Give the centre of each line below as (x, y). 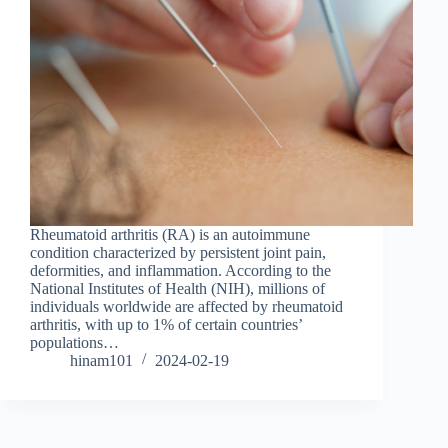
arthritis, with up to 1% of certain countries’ (166, 324)
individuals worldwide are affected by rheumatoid (186, 306)
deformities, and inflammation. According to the (180, 270)
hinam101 (101, 360)
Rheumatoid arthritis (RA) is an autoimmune (170, 234)
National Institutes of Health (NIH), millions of (177, 288)
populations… (74, 342)
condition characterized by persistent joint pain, (178, 252)
